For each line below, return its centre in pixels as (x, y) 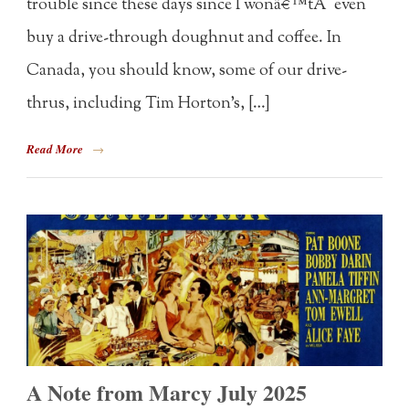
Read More (55, 148)
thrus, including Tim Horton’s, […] (149, 104)
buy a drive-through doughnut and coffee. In (184, 38)
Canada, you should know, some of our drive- (187, 71)
